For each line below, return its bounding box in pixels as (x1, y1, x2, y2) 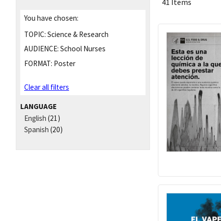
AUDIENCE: (24, 44, 59, 54)
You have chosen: (24, 13, 78, 23)
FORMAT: (24, 59, 52, 69)
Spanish (24, 124, 49, 134)
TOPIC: (24, 29, 46, 39)
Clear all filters (24, 82, 69, 92)
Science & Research (46, 29, 109, 39)
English (24, 113, 46, 123)
